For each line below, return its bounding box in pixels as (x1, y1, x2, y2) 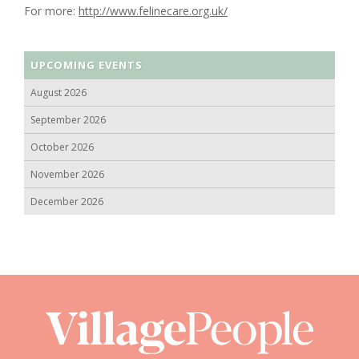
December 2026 (30, 194, 103, 208)
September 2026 (30, 112, 106, 127)
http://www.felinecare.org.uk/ (79, 2, 228, 18)
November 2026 (30, 167, 104, 181)
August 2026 (30, 85, 87, 99)
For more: (24, 2, 79, 18)
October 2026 (30, 139, 94, 154)
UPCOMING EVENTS (30, 57, 143, 72)
